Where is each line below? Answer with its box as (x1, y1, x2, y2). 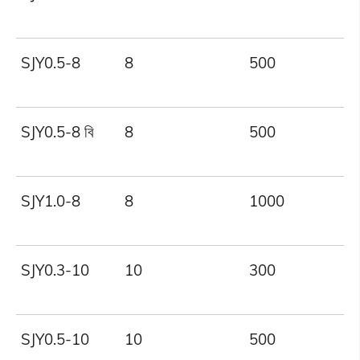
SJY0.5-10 (21, 329, 90, 350)
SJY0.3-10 (21, 260, 90, 280)
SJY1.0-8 (21, 191, 81, 211)
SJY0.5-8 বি (21, 122, 95, 142)
